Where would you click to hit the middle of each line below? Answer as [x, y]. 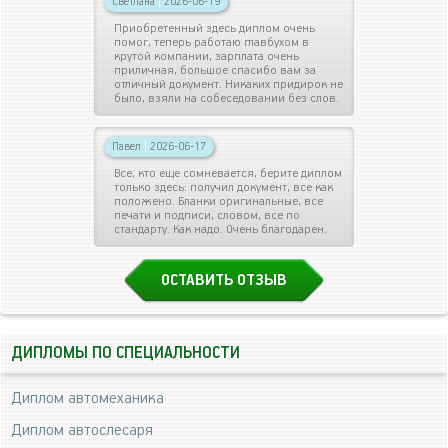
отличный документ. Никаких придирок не [228, 85]
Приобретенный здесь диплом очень [214, 29]
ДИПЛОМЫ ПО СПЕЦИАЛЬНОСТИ [125, 354]
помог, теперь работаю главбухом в [211, 43]
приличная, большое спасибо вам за [215, 71]
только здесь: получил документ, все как [223, 188]
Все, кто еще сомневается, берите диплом [228, 174]
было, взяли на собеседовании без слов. [226, 99]
